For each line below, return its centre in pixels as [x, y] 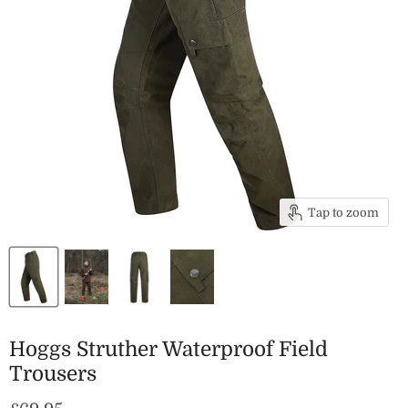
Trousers [53, 374]
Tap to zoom [343, 212]
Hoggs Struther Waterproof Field [168, 349]
